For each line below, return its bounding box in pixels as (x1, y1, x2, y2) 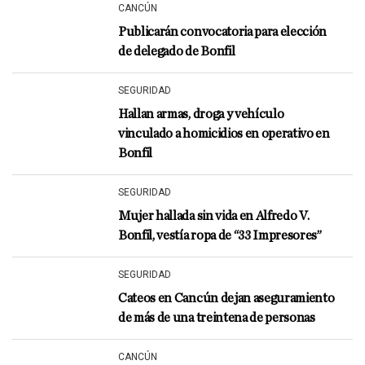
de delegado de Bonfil (118, 45, 235, 58)
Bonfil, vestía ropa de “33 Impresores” (118, 229, 322, 242)
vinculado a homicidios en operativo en (118, 127, 330, 140)
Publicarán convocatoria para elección (118, 25, 328, 38)
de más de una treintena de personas (118, 311, 315, 324)
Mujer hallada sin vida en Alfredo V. (118, 209, 310, 222)
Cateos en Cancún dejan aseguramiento (118, 292, 335, 305)
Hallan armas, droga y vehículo (118, 108, 284, 121)
